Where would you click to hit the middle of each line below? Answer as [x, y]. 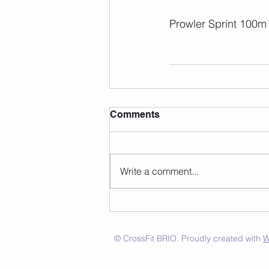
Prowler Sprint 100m [218, 23]
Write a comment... [159, 171]
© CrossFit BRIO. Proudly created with [189, 238]
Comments [135, 114]
